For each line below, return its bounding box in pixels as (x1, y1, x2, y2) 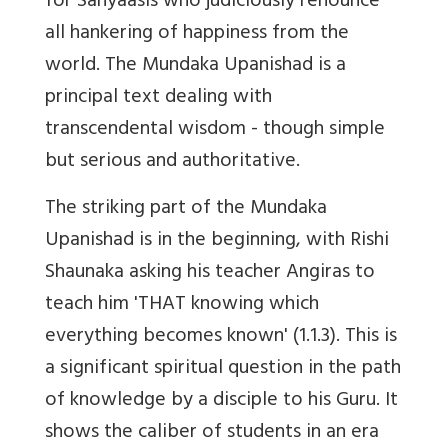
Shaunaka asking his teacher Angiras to (45, 255, 375, 293)
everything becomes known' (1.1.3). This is (45, 319, 397, 357)
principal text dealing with (45, 80, 272, 118)
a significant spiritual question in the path (45, 351, 401, 389)
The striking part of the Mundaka (45, 191, 327, 229)
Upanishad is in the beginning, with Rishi (45, 223, 389, 261)
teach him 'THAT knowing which (45, 287, 319, 325)
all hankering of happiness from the (45, 16, 349, 54)
